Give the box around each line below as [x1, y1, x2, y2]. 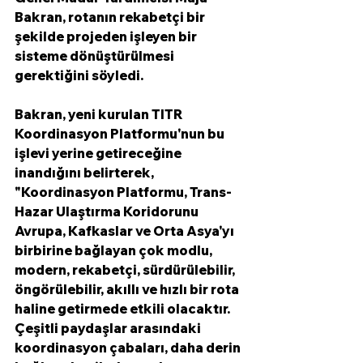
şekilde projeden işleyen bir [15, 28, 199, 45]
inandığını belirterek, [15, 164, 156, 181]
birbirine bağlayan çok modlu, [15, 241, 215, 258]
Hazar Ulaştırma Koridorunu [15, 203, 201, 220]
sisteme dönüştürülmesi [15, 47, 177, 64]
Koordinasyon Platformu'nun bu [15, 125, 227, 142]
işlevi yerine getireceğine [15, 144, 184, 161]
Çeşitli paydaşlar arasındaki [15, 319, 203, 336]
